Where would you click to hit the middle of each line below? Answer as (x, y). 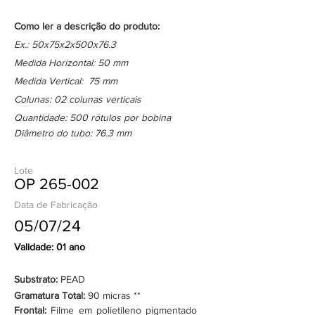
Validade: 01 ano (50, 247)
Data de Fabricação (56, 205)
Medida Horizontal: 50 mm (71, 63)
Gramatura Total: (51, 295)
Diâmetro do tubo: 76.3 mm (73, 133)
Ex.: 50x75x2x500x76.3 (65, 44)
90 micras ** (114, 295)
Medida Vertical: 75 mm (66, 81)
